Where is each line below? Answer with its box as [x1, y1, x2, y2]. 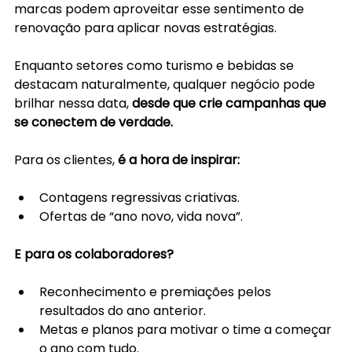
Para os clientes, [14, 150, 118, 169]
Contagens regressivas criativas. [39, 188, 240, 207]
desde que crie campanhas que [132, 93, 329, 112]
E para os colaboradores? [14, 244, 177, 263]
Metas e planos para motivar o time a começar [39, 320, 335, 339]
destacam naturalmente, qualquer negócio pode [14, 75, 318, 93]
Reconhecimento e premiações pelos [39, 282, 274, 301]
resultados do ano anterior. [39, 301, 206, 320]
